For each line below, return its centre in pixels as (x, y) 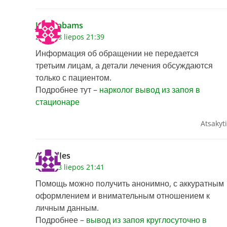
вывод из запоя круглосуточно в (146, 220)
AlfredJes (53, 156)
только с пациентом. (73, 78)
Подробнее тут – (67, 90)
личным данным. (67, 208)
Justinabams (59, 26)
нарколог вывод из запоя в (150, 90)
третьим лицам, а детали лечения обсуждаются (124, 66)
